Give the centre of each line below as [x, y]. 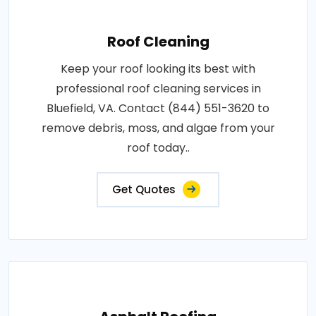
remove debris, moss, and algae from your [158, 128]
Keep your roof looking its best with [158, 68]
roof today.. [158, 147]
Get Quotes [144, 189]
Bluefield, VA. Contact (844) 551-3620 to [158, 108]
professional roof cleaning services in [158, 88]
